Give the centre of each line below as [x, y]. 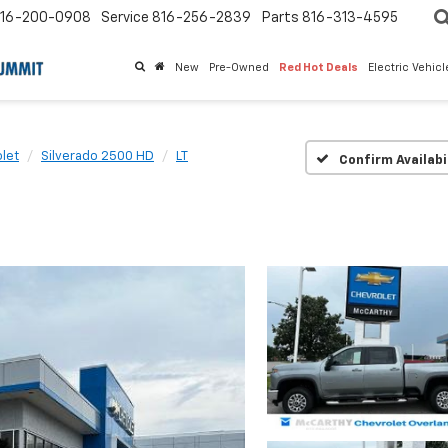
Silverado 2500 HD [97, 156]
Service [125, 18]
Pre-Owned [239, 68]
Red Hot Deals [318, 68]
